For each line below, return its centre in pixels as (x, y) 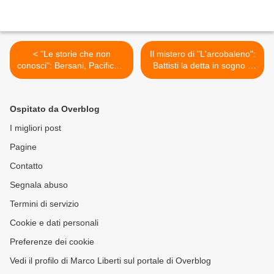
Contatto (26, 166)
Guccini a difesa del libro (72, 77)
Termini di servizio (44, 204)
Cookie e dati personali (54, 223)
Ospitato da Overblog (55, 109)
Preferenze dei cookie (52, 242)
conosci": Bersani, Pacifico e (72, 66)
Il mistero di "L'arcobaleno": (202, 54)
